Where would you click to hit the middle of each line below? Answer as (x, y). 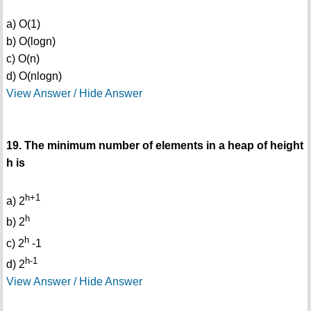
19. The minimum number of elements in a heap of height (154, 145)
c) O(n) (23, 59)
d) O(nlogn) (34, 76)
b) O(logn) (31, 41)
